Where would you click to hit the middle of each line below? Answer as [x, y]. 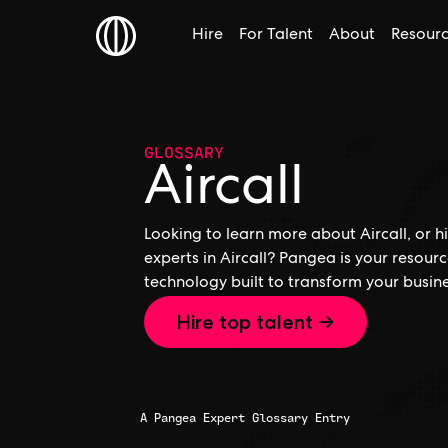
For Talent [276, 36]
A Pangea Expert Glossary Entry [245, 417]
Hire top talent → [255, 322]
